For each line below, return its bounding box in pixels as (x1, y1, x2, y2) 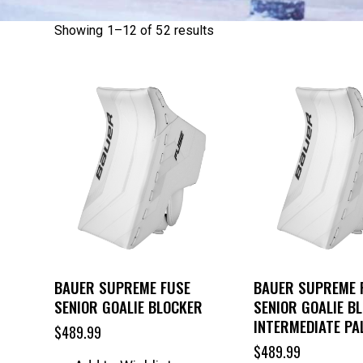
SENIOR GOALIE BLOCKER (53, 295, 203, 318)
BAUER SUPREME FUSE (53, 275, 190, 299)
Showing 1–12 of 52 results (53, 23, 215, 39)
